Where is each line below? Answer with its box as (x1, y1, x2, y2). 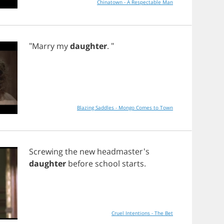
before (68, 158, 93, 169)
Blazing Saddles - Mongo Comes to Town (77, 104, 173, 111)
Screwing (29, 146, 63, 157)
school (95, 158, 120, 169)
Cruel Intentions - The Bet (111, 209, 173, 216)
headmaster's (95, 146, 149, 157)
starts (122, 158, 144, 169)
